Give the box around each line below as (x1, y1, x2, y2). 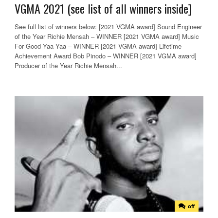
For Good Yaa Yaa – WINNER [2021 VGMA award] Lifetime (15, 41, 182, 51)
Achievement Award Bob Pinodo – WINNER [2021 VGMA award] (15, 51, 197, 61)
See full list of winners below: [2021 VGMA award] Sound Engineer (15, 22, 202, 32)
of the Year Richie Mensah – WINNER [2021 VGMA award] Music (15, 32, 199, 41)
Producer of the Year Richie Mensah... (15, 61, 122, 71)
